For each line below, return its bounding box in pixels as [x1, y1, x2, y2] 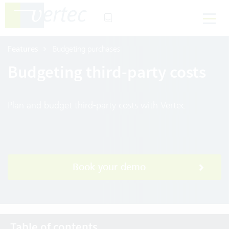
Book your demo [73, 161, 146, 173]
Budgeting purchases [51, 44, 120, 54]
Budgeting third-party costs [8, 61, 206, 83]
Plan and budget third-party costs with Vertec [8, 99, 185, 111]
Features [8, 44, 38, 54]
